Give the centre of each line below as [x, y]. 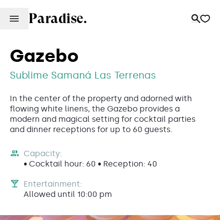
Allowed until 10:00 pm [68, 194]
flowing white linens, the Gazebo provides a [95, 109]
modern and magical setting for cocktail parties [103, 119]
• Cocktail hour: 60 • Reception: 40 [90, 164]
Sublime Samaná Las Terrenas [83, 75]
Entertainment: [53, 184]
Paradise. [58, 18]
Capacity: [43, 153]
